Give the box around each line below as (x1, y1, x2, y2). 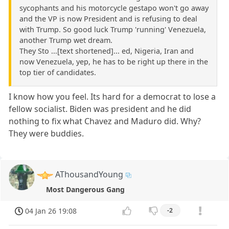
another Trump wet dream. (19, 35, 112, 45)
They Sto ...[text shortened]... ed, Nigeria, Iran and (19, 46, 194, 56)
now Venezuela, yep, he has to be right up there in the (19, 57, 208, 67)
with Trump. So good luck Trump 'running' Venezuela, (19, 25, 206, 35)
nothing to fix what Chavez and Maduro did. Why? (9, 116, 201, 127)
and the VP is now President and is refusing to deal (19, 14, 197, 24)
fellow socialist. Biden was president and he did (9, 103, 192, 115)
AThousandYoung (55, 169, 124, 180)
